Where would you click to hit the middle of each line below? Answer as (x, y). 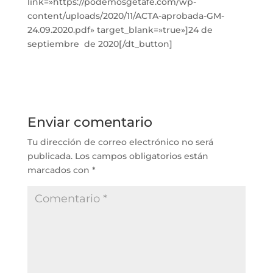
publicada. (50, 156)
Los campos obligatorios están (141, 156)
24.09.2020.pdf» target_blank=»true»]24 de (120, 30)
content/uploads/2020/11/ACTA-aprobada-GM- (126, 16)
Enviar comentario (90, 122)
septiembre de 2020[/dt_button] (100, 44)
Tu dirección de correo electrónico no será (120, 142)
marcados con (59, 170)
